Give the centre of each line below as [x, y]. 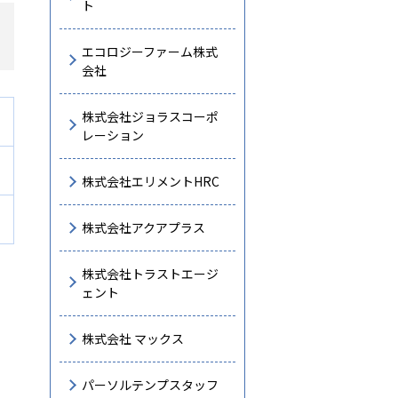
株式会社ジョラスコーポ [150, 116]
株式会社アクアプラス [143, 227]
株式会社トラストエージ [150, 274]
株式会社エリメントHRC [151, 181]
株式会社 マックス [133, 338]
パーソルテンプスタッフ [150, 385]
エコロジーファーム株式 [150, 52]
